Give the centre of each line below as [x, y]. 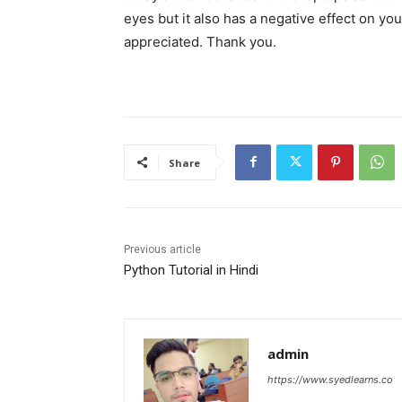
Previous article [162, 249]
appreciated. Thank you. [200, 41]
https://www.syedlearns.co [330, 379]
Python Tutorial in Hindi [191, 270]
